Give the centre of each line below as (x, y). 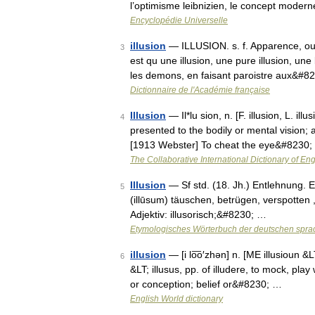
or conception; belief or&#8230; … (206, 284)
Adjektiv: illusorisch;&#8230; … (198, 214)
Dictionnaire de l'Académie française (200, 90)
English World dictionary (176, 299)
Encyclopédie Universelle (179, 20)
